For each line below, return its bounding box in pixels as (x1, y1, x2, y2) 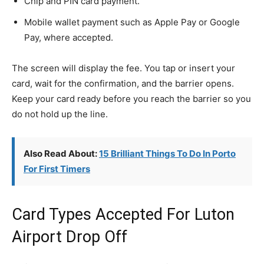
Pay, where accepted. (24, 32, 113, 43)
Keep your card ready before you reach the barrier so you (12, 93, 251, 104)
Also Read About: (24, 148, 99, 159)
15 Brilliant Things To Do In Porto (99, 148, 236, 159)
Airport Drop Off (12, 227, 127, 246)
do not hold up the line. (12, 108, 108, 120)
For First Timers (24, 163, 90, 174)
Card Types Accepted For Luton (12, 205, 235, 224)
